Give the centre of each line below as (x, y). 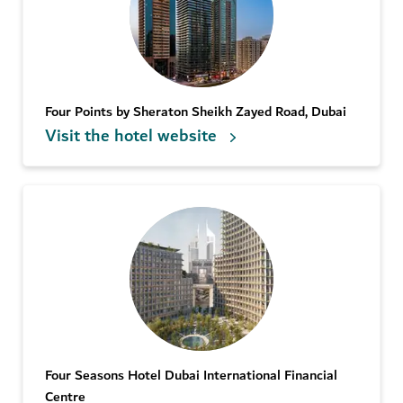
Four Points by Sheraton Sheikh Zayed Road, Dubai (196, 112)
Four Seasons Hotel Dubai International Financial (191, 376)
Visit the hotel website (131, 136)
